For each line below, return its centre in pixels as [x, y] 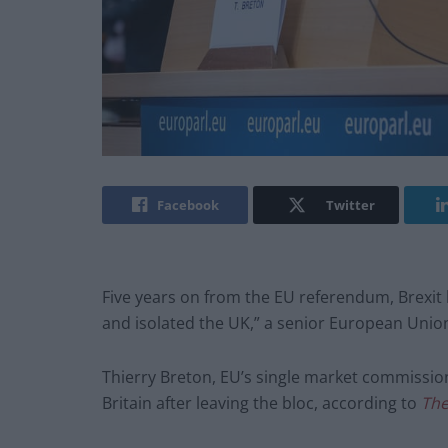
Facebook [187, 205]
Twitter [350, 205]
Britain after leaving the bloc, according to [261, 403]
